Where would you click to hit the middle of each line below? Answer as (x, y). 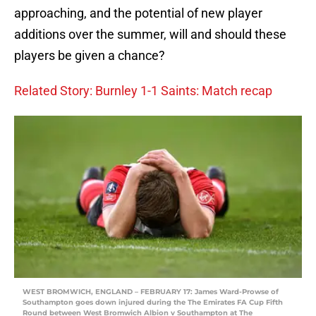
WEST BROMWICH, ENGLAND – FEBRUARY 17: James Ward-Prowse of (151, 292)
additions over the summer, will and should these (150, 35)
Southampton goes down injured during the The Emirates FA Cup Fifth (153, 303)
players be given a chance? (90, 56)
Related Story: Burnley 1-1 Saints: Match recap (143, 91)
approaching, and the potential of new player (138, 13)
